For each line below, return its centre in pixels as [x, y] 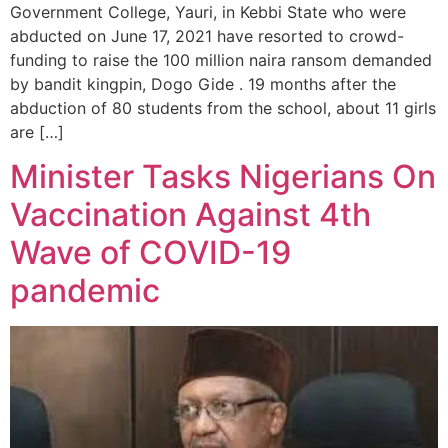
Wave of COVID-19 [150, 253]
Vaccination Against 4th [190, 215]
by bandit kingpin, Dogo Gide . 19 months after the [203, 83]
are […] [37, 131]
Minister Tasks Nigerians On [223, 177]
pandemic [85, 291]
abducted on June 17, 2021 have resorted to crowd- [207, 35]
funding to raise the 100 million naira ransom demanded [221, 59]
